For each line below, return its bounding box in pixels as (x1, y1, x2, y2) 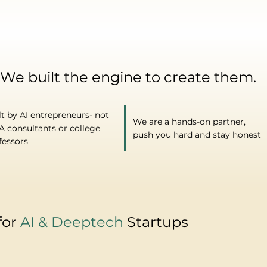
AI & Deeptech (20, 213, 124, 231)
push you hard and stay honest (133, 129, 262, 141)
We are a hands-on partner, (133, 116, 246, 128)
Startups (123, 213, 189, 231)
